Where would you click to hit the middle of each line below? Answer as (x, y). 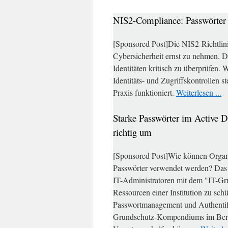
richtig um (132, 132)
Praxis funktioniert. (145, 92)
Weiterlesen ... (199, 92)
